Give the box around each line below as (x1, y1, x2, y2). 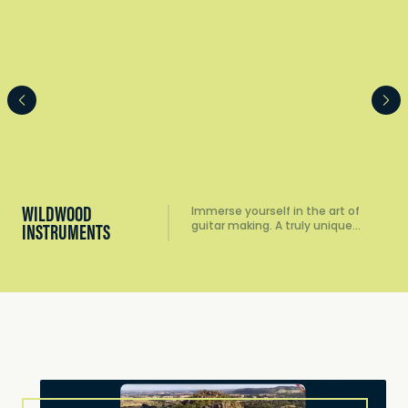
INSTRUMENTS (22, 218, 110, 245)
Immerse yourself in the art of (191, 202, 360, 221)
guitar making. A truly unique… (191, 217, 361, 236)
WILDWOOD (22, 199, 92, 227)
